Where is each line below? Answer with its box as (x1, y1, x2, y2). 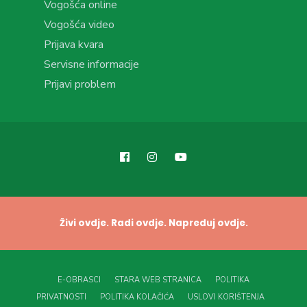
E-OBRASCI (58, 275, 101, 286)
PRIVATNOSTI (36, 292, 86, 303)
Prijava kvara (44, 37, 103, 53)
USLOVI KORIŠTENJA (187, 292, 265, 303)
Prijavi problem (44, 77, 116, 93)
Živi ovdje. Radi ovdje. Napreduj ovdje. (59, 217, 248, 230)
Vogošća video (44, 17, 114, 33)
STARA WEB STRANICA (114, 275, 201, 286)
